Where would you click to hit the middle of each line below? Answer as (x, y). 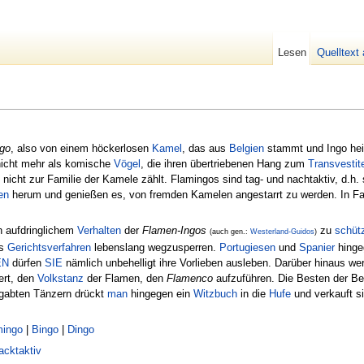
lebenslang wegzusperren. (155, 247)
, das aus (206, 148)
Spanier (317, 247)
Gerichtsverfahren (49, 247)
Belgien (247, 148)
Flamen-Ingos (174, 230)
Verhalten (99, 230)
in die (253, 293)
